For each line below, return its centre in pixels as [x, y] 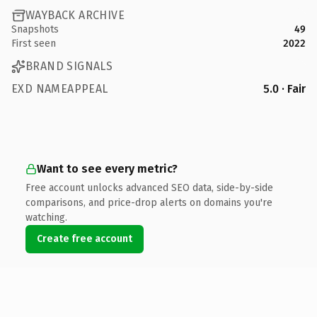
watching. [46, 217]
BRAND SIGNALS [69, 66]
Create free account [85, 238]
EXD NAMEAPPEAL [60, 88]
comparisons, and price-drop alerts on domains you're [149, 202]
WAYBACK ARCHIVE [75, 15]
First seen [34, 43]
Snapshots [35, 29]
